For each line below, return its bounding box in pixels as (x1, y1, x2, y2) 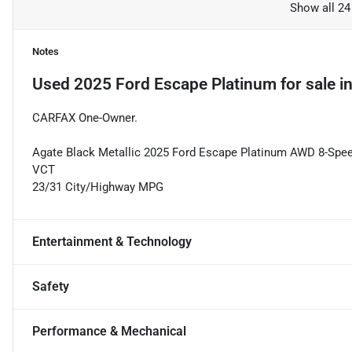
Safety (32, 279, 69, 295)
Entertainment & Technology (32, 234, 192, 250)
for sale (277, 75, 335, 94)
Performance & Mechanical (32, 324, 186, 339)
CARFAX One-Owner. (32, 111, 137, 126)
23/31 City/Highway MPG (32, 180, 163, 195)
